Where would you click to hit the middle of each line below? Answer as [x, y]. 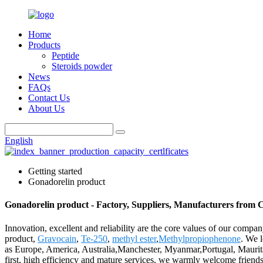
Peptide [65, 55]
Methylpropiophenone [200, 238]
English [19, 141]
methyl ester [134, 238]
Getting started [55, 171]
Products [44, 45]
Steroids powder [82, 66]
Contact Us [49, 98]
